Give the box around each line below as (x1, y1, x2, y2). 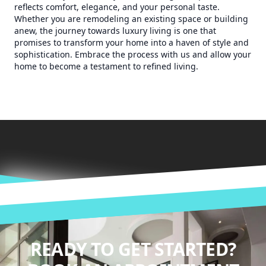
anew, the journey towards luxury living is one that (14, 25, 216, 36)
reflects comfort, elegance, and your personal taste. (14, 1, 220, 12)
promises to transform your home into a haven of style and (14, 37, 249, 48)
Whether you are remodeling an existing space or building (14, 13, 248, 24)
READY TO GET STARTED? (30, 237, 236, 261)
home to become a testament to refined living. (14, 61, 198, 72)
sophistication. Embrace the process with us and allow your (14, 49, 251, 60)
